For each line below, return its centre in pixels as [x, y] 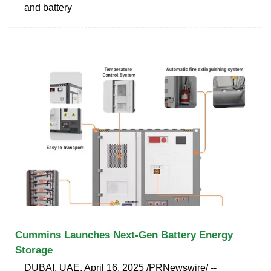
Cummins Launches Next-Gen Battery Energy [124, 235]
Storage [34, 250]
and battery [48, 7]
